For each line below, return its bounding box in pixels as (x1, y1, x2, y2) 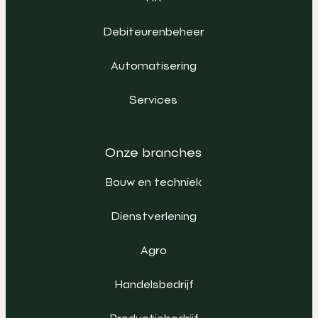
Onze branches (105, 144, 202, 160)
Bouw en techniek (105, 175, 202, 189)
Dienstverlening (110, 209, 197, 223)
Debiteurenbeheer (102, 24, 204, 38)
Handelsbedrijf (114, 277, 193, 291)
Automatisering (110, 58, 197, 72)
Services (129, 92, 177, 106)
